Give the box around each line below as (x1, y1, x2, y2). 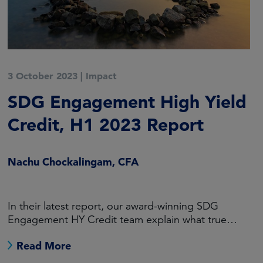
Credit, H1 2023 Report (7, 113, 209, 136)
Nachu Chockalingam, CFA (7, 155, 139, 168)
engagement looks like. (7, 227, 117, 240)
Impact (85, 70, 117, 82)
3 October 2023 (7, 70, 77, 82)
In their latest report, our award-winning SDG (7, 200, 218, 213)
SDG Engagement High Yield (7, 90, 247, 113)
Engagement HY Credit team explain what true (7, 213, 227, 226)
